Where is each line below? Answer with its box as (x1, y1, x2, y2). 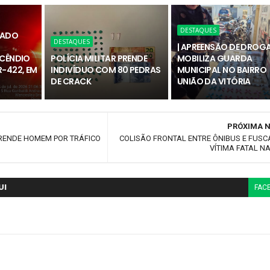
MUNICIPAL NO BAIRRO (177, 64, 267, 76)
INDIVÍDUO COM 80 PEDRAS (51, 64, 161, 76)
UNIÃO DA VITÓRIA (177, 75, 251, 87)
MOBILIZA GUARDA (177, 52, 253, 64)
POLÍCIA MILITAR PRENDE (51, 52, 148, 64)
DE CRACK (51, 75, 92, 87)
